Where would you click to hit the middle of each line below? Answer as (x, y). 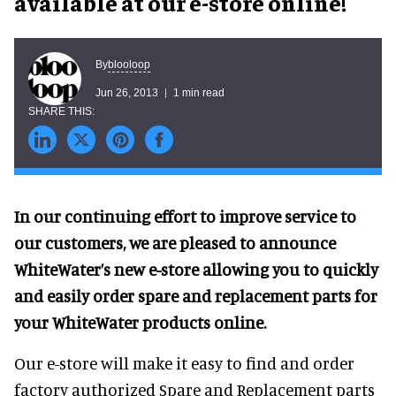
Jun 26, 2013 (127, 92)
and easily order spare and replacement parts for (196, 296)
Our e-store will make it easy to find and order (184, 363)
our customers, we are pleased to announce (175, 243)
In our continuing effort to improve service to (185, 216)
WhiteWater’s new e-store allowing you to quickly (196, 269)
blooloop (129, 64)
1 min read (199, 92)
